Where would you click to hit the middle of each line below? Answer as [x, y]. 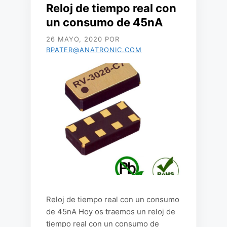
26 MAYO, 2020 [74, 39]
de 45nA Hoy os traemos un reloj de [111, 212]
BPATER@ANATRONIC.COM [94, 50]
